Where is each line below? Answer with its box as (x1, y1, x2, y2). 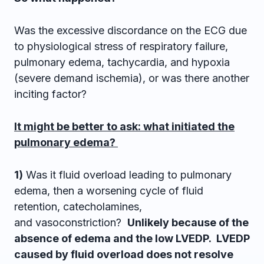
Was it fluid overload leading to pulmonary (23, 169, 232, 181)
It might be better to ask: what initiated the (14, 120, 235, 133)
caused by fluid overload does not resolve (14, 248, 233, 260)
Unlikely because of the (127, 216, 249, 229)
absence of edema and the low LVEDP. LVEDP (14, 232, 250, 245)
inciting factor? (14, 88, 87, 100)
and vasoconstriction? (14, 216, 127, 229)
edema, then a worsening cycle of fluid (14, 184, 203, 197)
